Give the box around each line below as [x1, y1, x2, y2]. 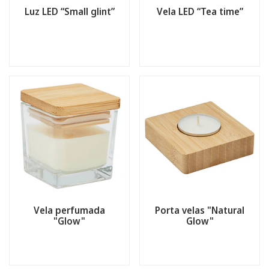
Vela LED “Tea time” [156, 5, 243, 17]
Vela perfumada [34, 204, 105, 216]
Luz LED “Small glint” [24, 5, 115, 17]
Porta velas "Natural [155, 204, 244, 216]
